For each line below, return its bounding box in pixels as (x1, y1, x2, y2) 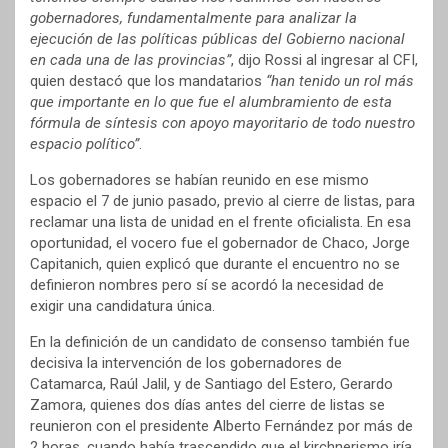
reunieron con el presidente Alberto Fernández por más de (30, 417, 413, 436)
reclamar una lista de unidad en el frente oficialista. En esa (30, 213, 411, 232)
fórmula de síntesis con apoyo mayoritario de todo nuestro (30, 114, 415, 133)
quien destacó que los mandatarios (30, 72, 266, 91)
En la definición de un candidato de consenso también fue (30, 333, 410, 352)
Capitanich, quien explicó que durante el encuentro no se (30, 255, 400, 274)
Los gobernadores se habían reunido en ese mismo (30, 171, 369, 190)
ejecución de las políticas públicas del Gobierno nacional (30, 30, 405, 49)
